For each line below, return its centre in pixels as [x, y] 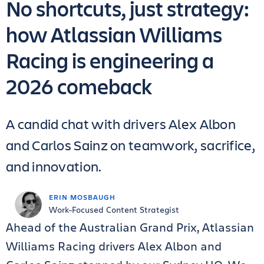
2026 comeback [79, 86]
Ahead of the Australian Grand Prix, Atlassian [130, 227]
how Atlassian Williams [114, 34]
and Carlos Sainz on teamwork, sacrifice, [131, 145]
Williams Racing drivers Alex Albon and [114, 246]
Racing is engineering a [110, 60]
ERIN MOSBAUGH [82, 197]
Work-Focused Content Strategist [114, 209]
